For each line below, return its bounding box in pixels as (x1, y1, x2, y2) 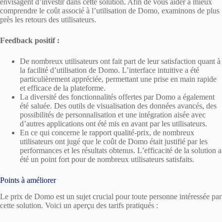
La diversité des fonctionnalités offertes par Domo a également (20, 93, 215, 102)
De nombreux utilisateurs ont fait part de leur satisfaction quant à (20, 57, 221, 66)
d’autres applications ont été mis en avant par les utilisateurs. (20, 119, 207, 128)
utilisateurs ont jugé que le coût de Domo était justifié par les (20, 137, 208, 146)
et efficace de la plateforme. (20, 84, 106, 93)
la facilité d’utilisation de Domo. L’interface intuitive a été (20, 66, 199, 75)
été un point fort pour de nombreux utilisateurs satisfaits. (20, 155, 194, 164)
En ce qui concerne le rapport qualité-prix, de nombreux (20, 128, 194, 137)
